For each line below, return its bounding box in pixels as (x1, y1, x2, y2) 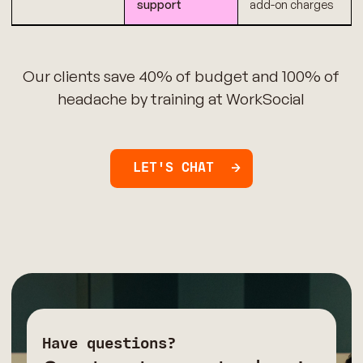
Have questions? (42, 333, 177, 352)
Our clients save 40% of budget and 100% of (23, 66, 340, 87)
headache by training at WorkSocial (58, 89, 305, 109)
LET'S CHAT (133, 160, 215, 177)
